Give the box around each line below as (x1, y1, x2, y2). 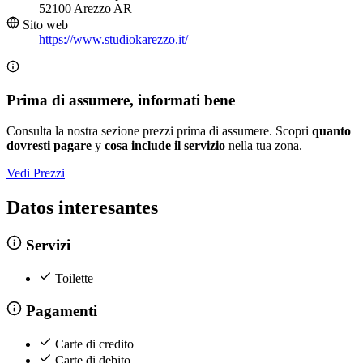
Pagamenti (21, 302, 97, 320)
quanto (312, 124, 351, 139)
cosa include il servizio (105, 139, 225, 153)
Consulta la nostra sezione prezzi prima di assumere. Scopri (6, 124, 312, 139)
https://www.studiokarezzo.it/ (39, 32, 188, 47)
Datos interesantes (6, 197, 158, 219)
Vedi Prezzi (6, 166, 65, 181)
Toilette (55, 271, 93, 285)
